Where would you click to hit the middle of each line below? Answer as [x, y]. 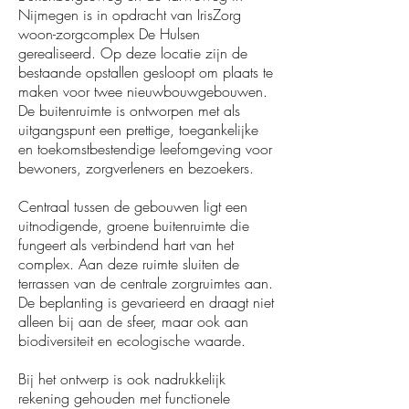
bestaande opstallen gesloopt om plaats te [146, 72]
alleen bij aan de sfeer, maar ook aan [133, 321]
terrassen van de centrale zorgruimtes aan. [146, 283]
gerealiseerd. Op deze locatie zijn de [133, 53]
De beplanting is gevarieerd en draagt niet [146, 302]
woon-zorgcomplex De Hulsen [109, 34]
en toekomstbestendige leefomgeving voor [145, 149]
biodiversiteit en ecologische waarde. [132, 341]
